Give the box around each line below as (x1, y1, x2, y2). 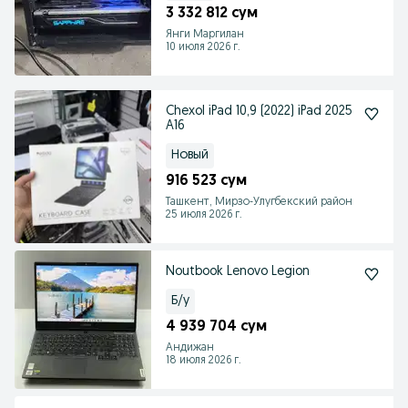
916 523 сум (166, 174, 247, 189)
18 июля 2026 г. (166, 355, 241, 366)
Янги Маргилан (166, 29, 244, 40)
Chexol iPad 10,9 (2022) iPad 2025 (166, 105, 352, 118)
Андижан (166, 342, 214, 353)
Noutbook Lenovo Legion (166, 265, 310, 279)
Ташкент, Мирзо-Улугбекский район (166, 197, 352, 208)
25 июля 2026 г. (166, 209, 242, 220)
